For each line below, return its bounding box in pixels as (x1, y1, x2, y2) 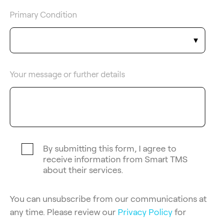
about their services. (43, 165, 123, 175)
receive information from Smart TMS (43, 154, 188, 164)
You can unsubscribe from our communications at (10, 194, 207, 204)
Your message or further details (10, 69, 125, 79)
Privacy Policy (118, 207, 173, 217)
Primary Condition (10, 10, 77, 19)
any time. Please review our (10, 207, 118, 217)
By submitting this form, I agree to (43, 143, 176, 153)
